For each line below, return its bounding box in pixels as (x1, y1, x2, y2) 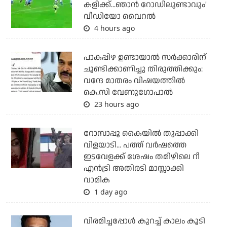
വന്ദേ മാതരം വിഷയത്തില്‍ (83, 75, 185, 87)
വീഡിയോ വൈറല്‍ (83, 11, 156, 23)
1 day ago (92, 187, 127, 197)
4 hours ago (92, 23, 135, 33)
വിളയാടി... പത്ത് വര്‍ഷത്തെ (83, 139, 186, 152)
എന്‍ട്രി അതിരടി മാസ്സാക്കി (83, 163, 184, 175)
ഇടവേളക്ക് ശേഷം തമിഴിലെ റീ (83, 151, 200, 163)
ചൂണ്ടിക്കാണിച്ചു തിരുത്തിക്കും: (83, 63, 203, 75)
